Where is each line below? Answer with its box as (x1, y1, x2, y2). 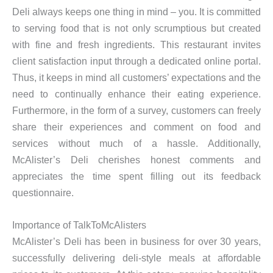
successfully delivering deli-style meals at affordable (12, 252, 261, 264)
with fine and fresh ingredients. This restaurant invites (12, 38, 261, 50)
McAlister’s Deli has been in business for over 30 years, (12, 236, 261, 247)
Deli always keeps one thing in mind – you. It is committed (12, 5, 261, 17)
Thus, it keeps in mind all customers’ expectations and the (12, 71, 261, 83)
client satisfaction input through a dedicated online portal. (12, 55, 261, 66)
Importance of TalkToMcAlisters (12, 219, 146, 231)
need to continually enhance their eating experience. (12, 88, 261, 99)
